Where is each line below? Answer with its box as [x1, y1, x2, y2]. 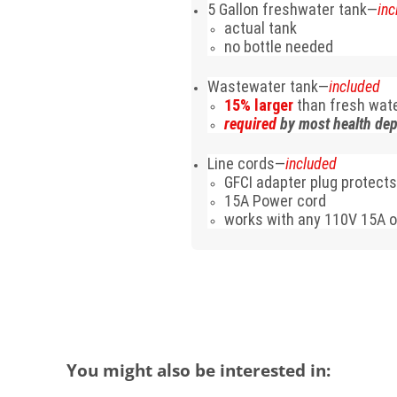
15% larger [224, 95, 298, 114]
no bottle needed [224, 36, 334, 56]
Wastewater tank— [207, 76, 330, 96]
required [224, 113, 277, 133]
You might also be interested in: [66, 358, 331, 381]
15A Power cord [224, 191, 327, 210]
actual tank [224, 18, 298, 37]
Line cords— [207, 153, 286, 173]
